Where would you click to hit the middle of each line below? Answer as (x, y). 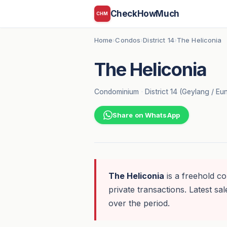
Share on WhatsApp (146, 115)
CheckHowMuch (145, 13)
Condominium (116, 91)
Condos (128, 40)
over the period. (139, 203)
